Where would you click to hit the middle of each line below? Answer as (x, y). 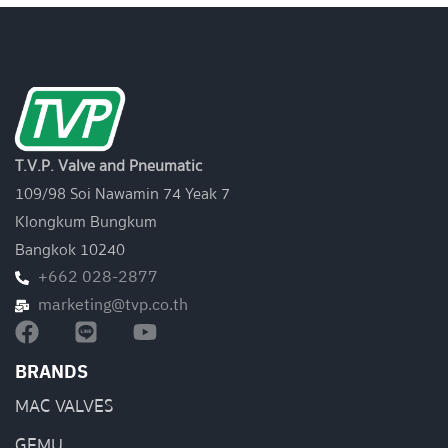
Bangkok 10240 (70, 249)
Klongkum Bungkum (86, 221)
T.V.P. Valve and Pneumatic (108, 165)
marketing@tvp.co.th (112, 305)
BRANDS (51, 372)
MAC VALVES (64, 406)
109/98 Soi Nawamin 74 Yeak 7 (122, 193)
